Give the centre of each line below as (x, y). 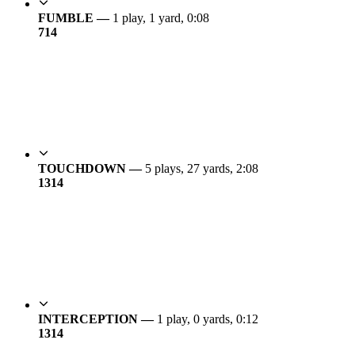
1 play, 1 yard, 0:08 (161, 18)
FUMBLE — (75, 18)
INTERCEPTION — (97, 319)
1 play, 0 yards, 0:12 (208, 319)
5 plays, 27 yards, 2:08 (202, 169)
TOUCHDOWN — (92, 169)
